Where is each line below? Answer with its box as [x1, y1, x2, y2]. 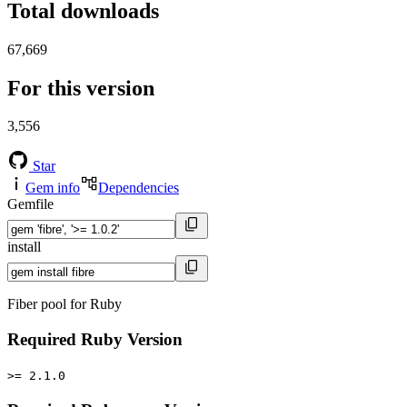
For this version [7, 75, 154, 100]
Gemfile [7, 196, 54, 213]
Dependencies [98, 180, 179, 196]
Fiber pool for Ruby [7, 296, 122, 313]
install [7, 239, 41, 255]
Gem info [25, 180, 80, 196]
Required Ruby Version [7, 330, 183, 350]
